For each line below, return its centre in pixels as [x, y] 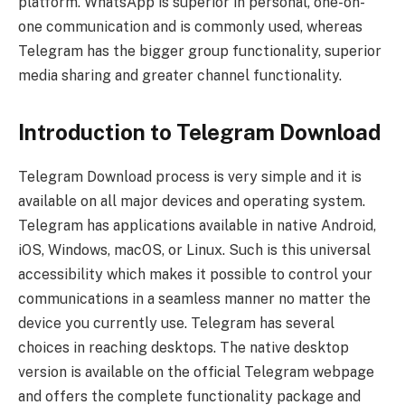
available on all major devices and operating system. [192, 201]
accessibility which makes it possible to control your [195, 274]
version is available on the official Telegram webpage [196, 372]
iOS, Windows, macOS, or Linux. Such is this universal [194, 250]
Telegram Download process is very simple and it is [190, 176]
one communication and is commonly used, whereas [190, 26]
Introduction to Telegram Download [199, 132]
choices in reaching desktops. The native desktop [184, 347]
